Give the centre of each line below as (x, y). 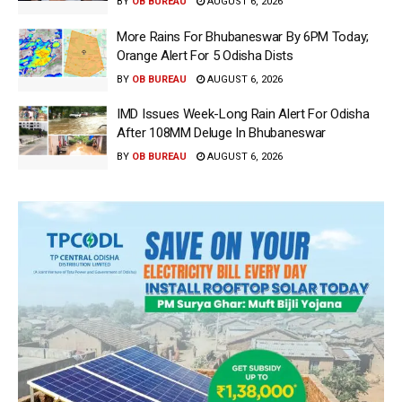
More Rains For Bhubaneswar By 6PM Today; (243, 36)
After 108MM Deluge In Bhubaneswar (222, 133)
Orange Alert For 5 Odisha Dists (205, 55)
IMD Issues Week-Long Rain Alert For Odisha (243, 114)
